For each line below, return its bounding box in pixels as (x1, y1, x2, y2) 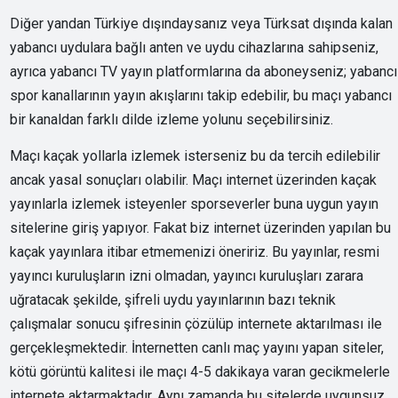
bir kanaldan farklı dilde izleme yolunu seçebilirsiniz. (10, 110, 334, 128)
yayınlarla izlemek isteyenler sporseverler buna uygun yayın (10, 195, 379, 212)
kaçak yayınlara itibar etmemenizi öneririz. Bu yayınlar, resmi (10, 243, 380, 260)
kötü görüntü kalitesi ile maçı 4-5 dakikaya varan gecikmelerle (10, 362, 391, 380)
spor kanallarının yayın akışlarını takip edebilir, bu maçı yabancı (10, 86, 393, 104)
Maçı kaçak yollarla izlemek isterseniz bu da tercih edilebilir (10, 147, 381, 164)
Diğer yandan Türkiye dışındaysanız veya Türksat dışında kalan (10, 14, 394, 32)
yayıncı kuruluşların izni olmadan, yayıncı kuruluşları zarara (10, 267, 364, 284)
